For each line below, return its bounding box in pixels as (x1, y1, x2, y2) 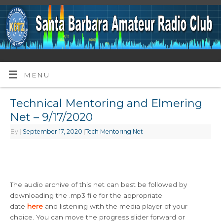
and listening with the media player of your (43, 202, 188, 211)
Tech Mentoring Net (85, 128, 144, 136)
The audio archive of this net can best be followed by (10, 181, 187, 189)
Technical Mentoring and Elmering (10, 97, 203, 110)
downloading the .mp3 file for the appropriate (10, 191, 163, 200)
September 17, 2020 (23, 128, 83, 136)
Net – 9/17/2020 (10, 110, 93, 124)
